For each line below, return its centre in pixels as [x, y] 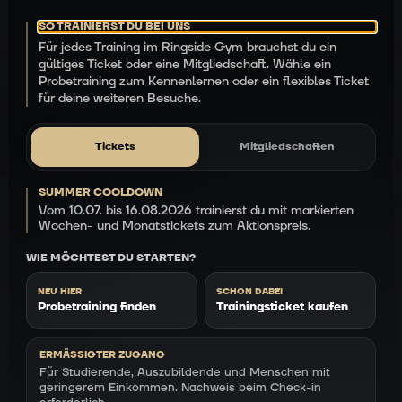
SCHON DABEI [249, 292]
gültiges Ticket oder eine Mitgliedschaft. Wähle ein [185, 64]
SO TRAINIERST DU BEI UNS [114, 26]
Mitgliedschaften [287, 146]
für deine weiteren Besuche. [120, 98]
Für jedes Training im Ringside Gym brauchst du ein [188, 47]
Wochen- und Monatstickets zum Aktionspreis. [175, 225]
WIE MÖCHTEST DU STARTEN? [111, 258]
